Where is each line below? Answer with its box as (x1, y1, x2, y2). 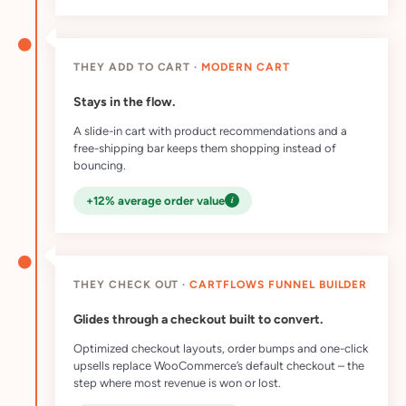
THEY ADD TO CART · (73, 60, 202, 73)
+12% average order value (86, 193, 225, 208)
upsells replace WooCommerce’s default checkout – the (73, 358, 364, 372)
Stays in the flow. (73, 93, 175, 110)
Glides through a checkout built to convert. (73, 311, 323, 327)
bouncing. (73, 158, 126, 172)
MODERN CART (201, 60, 290, 73)
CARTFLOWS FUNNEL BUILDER (189, 277, 368, 291)
